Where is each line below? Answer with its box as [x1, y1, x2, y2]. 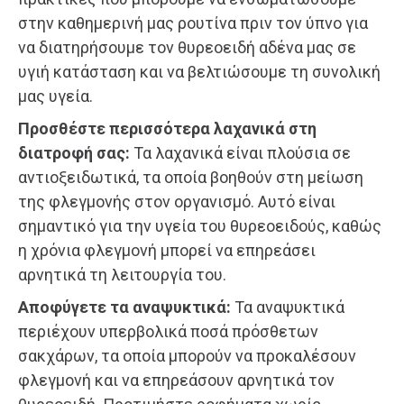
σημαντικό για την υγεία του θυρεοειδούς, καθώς [18, 216, 381, 235]
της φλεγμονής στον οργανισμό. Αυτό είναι [18, 191, 335, 211]
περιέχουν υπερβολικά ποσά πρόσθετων [18, 321, 318, 341]
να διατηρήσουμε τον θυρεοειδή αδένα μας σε [18, 37, 356, 57]
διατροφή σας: [18, 142, 130, 162]
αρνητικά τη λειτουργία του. [18, 264, 226, 284]
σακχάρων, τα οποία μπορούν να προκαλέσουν [18, 345, 356, 365]
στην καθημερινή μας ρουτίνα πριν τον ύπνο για [18, 13, 368, 32]
